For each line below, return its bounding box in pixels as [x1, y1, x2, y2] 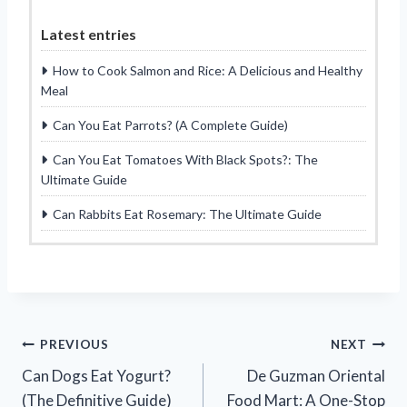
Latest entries [41, 25, 136, 43]
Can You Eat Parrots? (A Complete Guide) [53, 116, 288, 133]
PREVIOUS [40, 337, 109, 352]
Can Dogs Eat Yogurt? [22, 365, 171, 385]
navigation [21, 372, 143, 403]
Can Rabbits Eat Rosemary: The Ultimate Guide [53, 205, 322, 222]
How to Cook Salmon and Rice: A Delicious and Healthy [53, 62, 362, 78]
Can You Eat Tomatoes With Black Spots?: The [53, 151, 318, 167]
